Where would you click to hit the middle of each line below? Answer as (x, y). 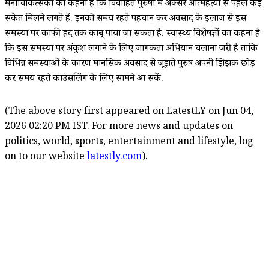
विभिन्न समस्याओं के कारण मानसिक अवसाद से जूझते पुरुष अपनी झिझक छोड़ (130, 64)
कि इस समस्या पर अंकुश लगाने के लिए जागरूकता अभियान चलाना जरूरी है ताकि (131, 49)
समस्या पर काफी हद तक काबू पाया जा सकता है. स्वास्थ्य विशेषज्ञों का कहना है (132, 34)
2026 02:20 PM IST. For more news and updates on (119, 127)
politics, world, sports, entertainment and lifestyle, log (129, 142)
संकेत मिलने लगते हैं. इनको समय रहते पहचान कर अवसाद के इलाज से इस (125, 19)
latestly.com (114, 157)
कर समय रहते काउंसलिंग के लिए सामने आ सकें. (84, 79)
